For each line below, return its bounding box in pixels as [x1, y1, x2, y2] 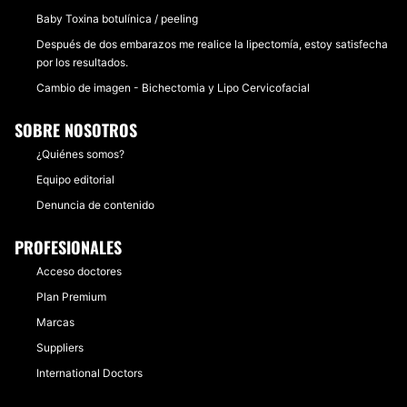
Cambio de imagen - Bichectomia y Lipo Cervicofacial [36, 81, 310, 94]
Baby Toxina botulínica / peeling [36, 12, 198, 25]
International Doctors [36, 366, 143, 380]
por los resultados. [36, 55, 128, 69]
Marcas [36, 315, 74, 329]
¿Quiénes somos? [36, 147, 124, 161]
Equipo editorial [36, 173, 114, 186]
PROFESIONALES [15, 235, 122, 259]
